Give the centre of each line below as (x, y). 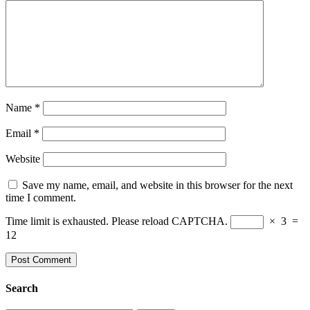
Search (22, 288)
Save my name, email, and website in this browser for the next (157, 185)
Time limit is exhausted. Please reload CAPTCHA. (117, 221)
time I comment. (41, 198)
